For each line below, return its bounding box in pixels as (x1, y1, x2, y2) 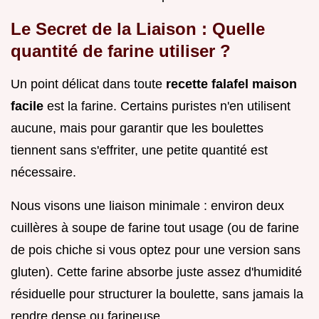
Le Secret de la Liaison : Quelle (11, 19, 265, 39)
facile (11, 99, 47, 114)
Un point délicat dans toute (11, 77, 166, 92)
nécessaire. (11, 165, 76, 180)
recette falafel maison (166, 77, 297, 92)
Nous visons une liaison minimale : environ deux (11, 199, 284, 214)
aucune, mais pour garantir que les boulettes (11, 121, 263, 136)
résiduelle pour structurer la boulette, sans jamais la (11, 287, 303, 302)
